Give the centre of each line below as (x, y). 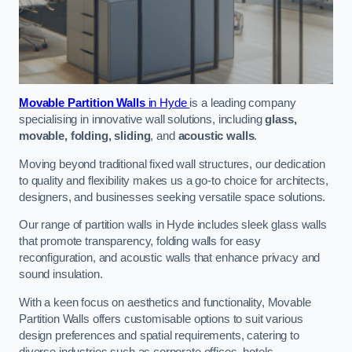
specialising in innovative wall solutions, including (142, 120)
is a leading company (243, 103)
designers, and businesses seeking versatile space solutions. (172, 197)
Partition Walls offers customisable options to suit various (161, 319)
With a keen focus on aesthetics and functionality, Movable (165, 302)
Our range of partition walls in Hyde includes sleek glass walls (173, 225)
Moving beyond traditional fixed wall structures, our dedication (172, 164)
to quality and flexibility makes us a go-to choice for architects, (174, 180)
